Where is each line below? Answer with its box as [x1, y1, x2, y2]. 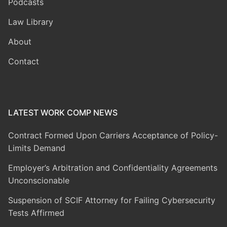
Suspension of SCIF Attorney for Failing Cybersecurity [8, 195, 215, 205]
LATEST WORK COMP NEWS [8, 107, 118, 118]
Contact [8, 56, 39, 66]
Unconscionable [8, 175, 69, 185]
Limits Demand [8, 142, 65, 153]
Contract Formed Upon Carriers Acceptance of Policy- [8, 130, 218, 140]
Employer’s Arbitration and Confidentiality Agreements [8, 162, 217, 173]
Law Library [8, 16, 53, 27]
